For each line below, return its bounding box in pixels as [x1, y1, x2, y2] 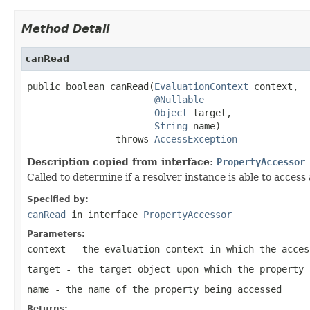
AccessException [154, 133, 237, 145]
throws [27, 133, 154, 145]
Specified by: [27, 194, 89, 204]
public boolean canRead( [27, 80, 154, 92]
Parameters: [27, 228, 85, 239]
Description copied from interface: [27, 156, 217, 167]
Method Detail [21, 21, 109, 35]
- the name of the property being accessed [49, 283, 282, 295]
